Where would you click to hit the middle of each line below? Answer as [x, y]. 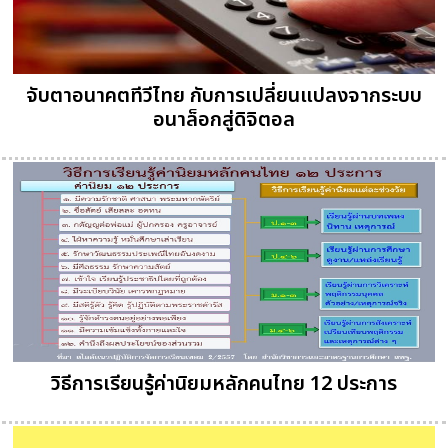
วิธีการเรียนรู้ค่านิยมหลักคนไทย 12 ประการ [224, 384]
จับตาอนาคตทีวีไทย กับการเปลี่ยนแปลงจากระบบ [224, 96]
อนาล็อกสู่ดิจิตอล [224, 120]
